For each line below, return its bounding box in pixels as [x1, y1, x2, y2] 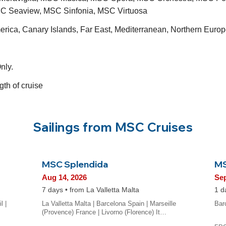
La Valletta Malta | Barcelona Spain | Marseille [41, 200, 176, 208]
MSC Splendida [41, 158, 108, 169]
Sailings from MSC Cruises [33, 119, 193, 135]
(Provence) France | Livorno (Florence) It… [41, 208, 166, 216]
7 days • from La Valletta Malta [41, 186, 139, 194]
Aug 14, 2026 [41, 173, 87, 182]
